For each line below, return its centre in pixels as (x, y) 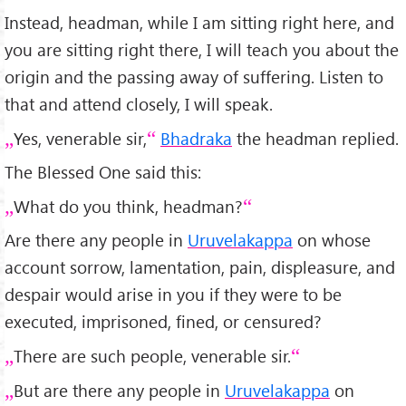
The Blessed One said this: (103, 172)
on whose (332, 239)
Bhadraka (196, 139)
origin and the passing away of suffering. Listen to (194, 77)
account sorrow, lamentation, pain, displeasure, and (200, 266)
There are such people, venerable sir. (152, 355)
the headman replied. (315, 139)
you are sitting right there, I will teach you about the (202, 50)
